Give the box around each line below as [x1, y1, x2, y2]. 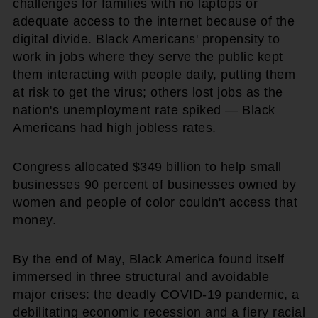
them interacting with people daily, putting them [13, 67, 295, 82]
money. [13, 212, 56, 227]
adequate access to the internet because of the [13, 13, 295, 28]
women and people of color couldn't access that [13, 194, 297, 209]
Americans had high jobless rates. [13, 120, 216, 135]
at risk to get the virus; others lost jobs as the [13, 84, 283, 99]
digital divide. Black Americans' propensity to [13, 31, 280, 46]
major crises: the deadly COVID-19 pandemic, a [13, 287, 300, 302]
